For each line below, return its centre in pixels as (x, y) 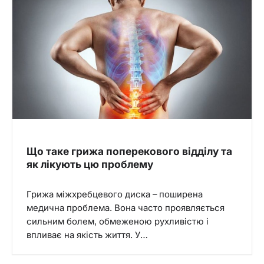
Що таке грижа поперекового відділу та (129, 151)
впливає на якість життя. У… (87, 235)
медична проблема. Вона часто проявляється (126, 208)
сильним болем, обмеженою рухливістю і (118, 221)
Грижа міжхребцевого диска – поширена (115, 194)
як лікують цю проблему (90, 164)
